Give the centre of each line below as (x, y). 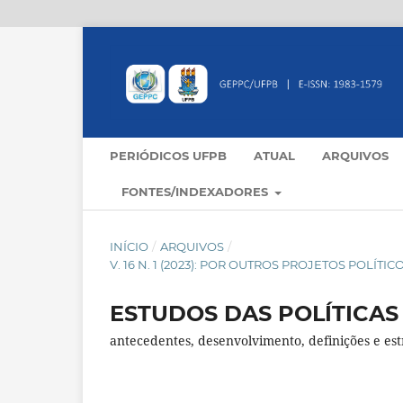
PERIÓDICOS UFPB (168, 156)
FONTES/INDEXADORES (197, 192)
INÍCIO (129, 247)
